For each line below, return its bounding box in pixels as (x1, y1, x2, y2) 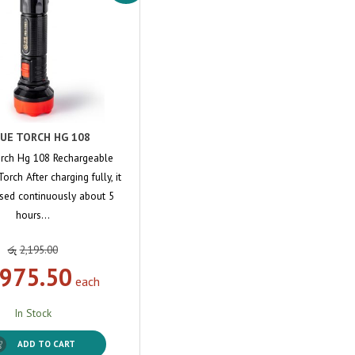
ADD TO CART (17, 338, 76, 349)
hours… (15, 207, 50, 222)
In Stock (13, 305, 52, 320)
